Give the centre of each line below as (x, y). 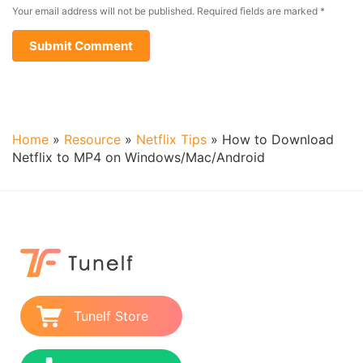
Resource (92, 139)
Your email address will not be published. (103, 11)
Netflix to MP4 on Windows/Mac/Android (139, 157)
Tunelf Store (111, 316)
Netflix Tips (171, 139)
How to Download (278, 139)
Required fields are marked (257, 11)
